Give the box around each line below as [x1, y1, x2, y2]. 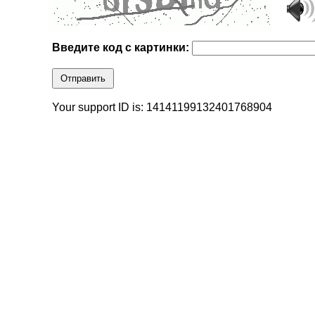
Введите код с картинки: [52, 41, 193, 54]
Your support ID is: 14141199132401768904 [52, 101, 273, 114]
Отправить [60, 73, 106, 84]
